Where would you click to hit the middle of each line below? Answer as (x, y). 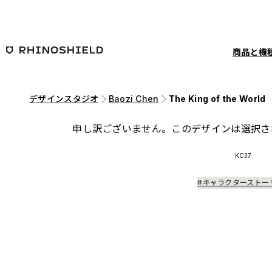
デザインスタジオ (64, 99)
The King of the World (217, 99)
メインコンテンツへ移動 (58, 12)
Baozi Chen (134, 99)
